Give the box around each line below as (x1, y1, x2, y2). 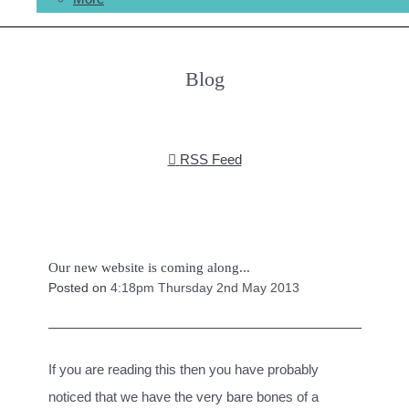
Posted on (47, 281, 110, 295)
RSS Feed (179, 152, 242, 167)
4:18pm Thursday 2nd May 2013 (110, 281, 299, 295)
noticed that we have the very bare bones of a (47, 389, 319, 404)
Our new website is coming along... (47, 260, 250, 275)
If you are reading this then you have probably (47, 362, 319, 377)
